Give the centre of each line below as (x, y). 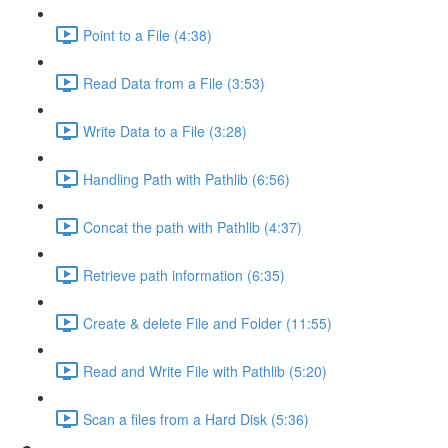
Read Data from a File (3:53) (174, 82)
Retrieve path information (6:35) (184, 274)
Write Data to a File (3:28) (165, 130)
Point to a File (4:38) (147, 34)
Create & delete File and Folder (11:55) (207, 322)
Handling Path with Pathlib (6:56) (186, 178)
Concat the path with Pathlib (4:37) (192, 226)
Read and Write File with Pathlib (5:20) (205, 370)
